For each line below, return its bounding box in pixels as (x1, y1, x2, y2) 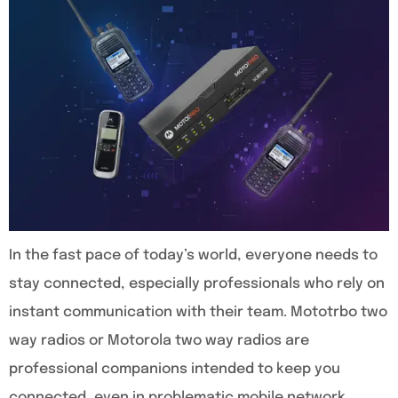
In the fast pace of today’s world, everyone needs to (9, 247, 378, 263)
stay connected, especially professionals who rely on (9, 275, 385, 291)
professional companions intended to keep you (9, 361, 340, 377)
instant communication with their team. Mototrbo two (9, 304, 387, 320)
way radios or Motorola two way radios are (9, 332, 309, 348)
